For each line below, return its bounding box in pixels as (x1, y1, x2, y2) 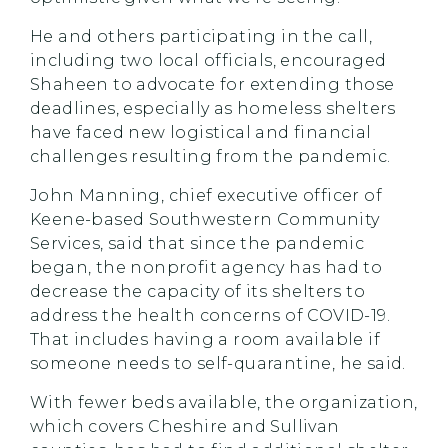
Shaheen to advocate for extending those (30, 75, 395, 94)
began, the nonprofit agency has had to (30, 258, 383, 277)
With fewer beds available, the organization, (30, 393, 418, 412)
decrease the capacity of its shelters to (30, 282, 365, 301)
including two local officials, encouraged (30, 51, 387, 70)
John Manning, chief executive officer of (30, 186, 382, 205)
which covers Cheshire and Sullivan (30, 417, 340, 436)
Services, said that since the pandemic (30, 234, 365, 253)
